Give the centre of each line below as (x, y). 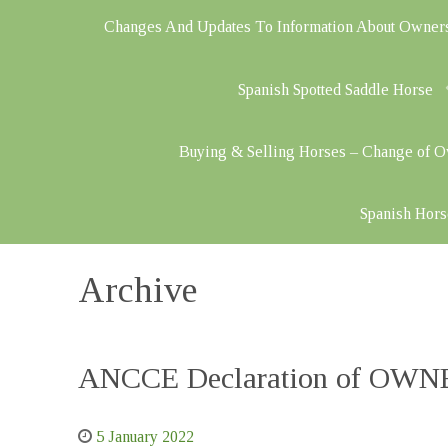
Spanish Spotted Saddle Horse (335, 89)
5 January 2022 (145, 436)
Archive (138, 289)
